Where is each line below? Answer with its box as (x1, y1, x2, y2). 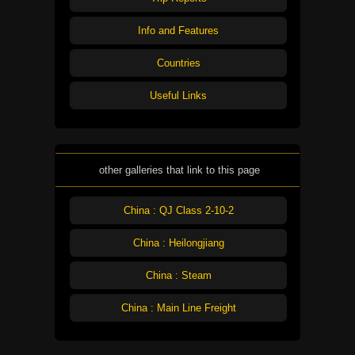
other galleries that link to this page (98, 163, 260, 176)
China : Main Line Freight (120, 302, 236, 315)
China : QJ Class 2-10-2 (123, 204, 234, 217)
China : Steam (145, 269, 212, 282)
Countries (156, 56, 200, 69)
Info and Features (138, 24, 219, 36)
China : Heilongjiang (132, 237, 224, 250)
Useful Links (150, 89, 207, 101)
